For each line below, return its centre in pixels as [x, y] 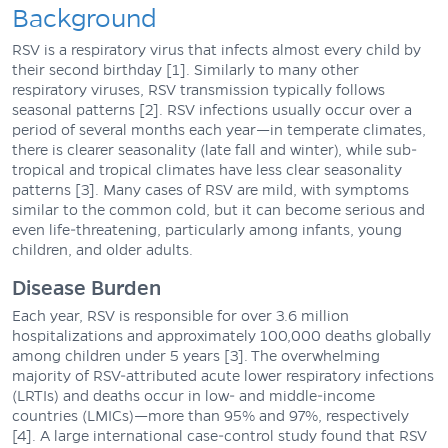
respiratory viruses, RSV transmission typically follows [198, 89]
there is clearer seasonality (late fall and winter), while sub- [214, 149]
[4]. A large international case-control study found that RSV [219, 435]
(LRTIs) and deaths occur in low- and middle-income [193, 395]
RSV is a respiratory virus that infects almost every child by [216, 49]
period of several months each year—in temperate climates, [219, 129]
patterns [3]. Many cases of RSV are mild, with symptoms [210, 189]
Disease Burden [86, 288]
